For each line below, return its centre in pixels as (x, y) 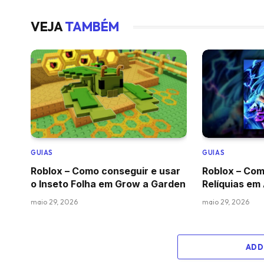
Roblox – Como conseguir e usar (105, 171)
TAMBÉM (92, 27)
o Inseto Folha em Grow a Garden (108, 184)
